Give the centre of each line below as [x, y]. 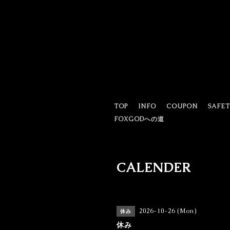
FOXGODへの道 [139, 119]
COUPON [182, 106]
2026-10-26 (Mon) [168, 211]
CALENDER [154, 167]
